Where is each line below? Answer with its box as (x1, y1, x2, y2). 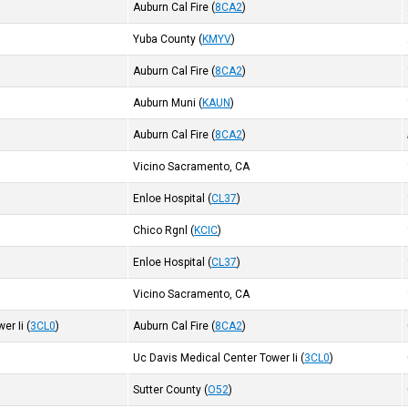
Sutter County (133, 383, 202, 396)
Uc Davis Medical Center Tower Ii (133, 352, 299, 364)
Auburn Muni (133, 97, 197, 109)
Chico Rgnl (133, 224, 189, 237)
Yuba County (133, 33, 197, 46)
